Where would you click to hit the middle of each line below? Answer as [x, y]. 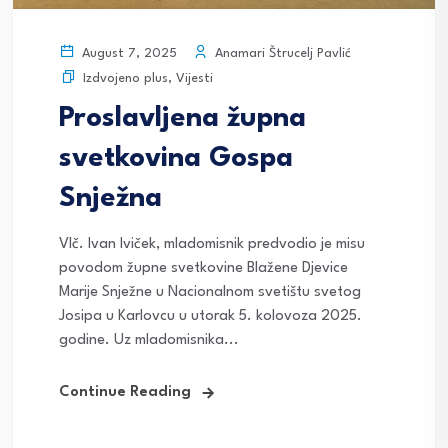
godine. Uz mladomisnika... [149, 341]
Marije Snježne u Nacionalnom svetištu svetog [210, 293]
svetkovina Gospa [176, 159]
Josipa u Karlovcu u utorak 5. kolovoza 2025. [210, 317]
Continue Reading [125, 393]
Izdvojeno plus [125, 79]
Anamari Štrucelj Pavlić [281, 53]
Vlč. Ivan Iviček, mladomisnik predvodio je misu [212, 245]
